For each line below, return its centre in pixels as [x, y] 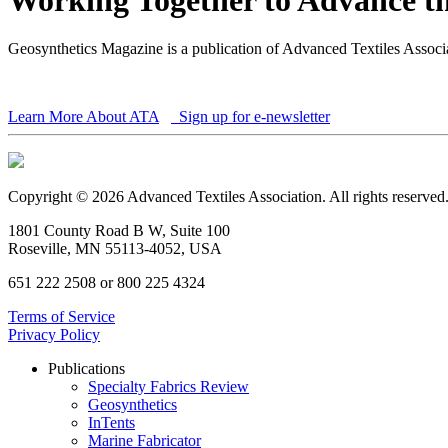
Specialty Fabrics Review [168, 387]
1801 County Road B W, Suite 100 [119, 231]
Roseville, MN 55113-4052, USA [115, 249]
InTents [111, 423]
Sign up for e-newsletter [252, 117]
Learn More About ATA [83, 117]
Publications [86, 369]
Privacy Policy [54, 335]
